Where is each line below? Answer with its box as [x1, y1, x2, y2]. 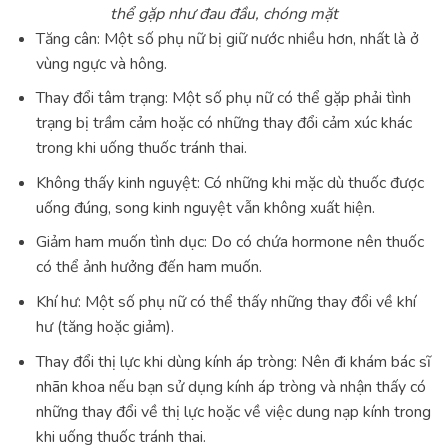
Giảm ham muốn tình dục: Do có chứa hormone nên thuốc [35, 231, 424, 254]
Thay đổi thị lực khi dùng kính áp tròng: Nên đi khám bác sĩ [35, 350, 431, 373]
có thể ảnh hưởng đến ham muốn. [35, 256, 262, 279]
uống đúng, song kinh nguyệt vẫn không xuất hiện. [35, 196, 375, 219]
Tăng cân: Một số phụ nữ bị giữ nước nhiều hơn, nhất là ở [35, 27, 419, 50]
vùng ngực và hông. [35, 52, 167, 75]
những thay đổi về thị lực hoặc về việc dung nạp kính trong [35, 400, 431, 423]
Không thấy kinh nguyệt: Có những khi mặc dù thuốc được [35, 171, 424, 194]
